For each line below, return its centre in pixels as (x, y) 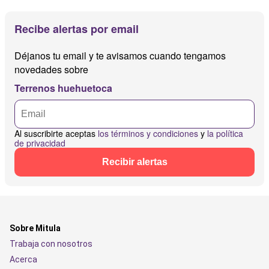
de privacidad (40, 143)
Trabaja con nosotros (51, 244)
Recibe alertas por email (77, 29)
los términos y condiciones (148, 133)
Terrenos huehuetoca (63, 88)
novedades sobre (51, 69)
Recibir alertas (134, 162)
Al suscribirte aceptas (56, 133)
